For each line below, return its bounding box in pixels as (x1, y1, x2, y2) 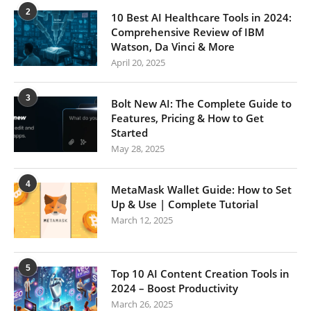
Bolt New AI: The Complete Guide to (111, 96, 292, 110)
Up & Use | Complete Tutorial (111, 197, 258, 211)
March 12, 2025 (111, 214, 173, 226)
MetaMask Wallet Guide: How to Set (111, 183, 292, 196)
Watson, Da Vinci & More (111, 40, 235, 53)
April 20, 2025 (111, 56, 165, 69)
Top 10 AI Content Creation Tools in (111, 267, 289, 280)
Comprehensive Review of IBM (111, 25, 264, 39)
